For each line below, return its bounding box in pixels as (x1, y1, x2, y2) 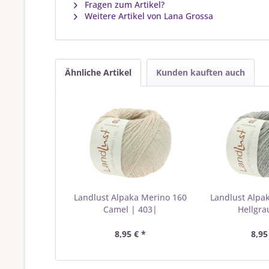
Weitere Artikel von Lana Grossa (82, 10, 213, 22)
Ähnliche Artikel (65, 67, 131, 78)
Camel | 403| (103, 204, 157, 215)
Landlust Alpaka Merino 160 (73, 192, 187, 203)
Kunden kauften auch (156, 67, 245, 78)
